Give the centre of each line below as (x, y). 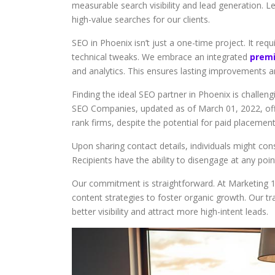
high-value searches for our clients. (141, 19)
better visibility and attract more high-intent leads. (170, 211)
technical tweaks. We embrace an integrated (161, 57)
